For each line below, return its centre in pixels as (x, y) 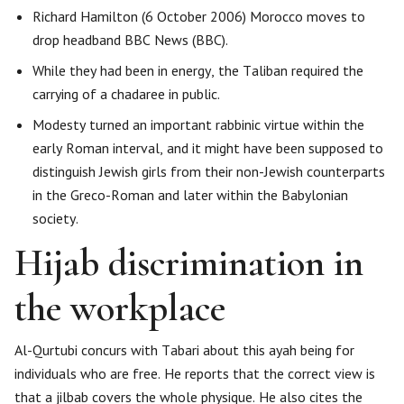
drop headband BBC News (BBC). (130, 40)
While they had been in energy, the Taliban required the (198, 70)
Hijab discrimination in (189, 263)
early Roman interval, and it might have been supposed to (208, 148)
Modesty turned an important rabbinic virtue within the (198, 124)
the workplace (120, 308)
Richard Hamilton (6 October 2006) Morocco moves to (199, 16)
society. (55, 218)
